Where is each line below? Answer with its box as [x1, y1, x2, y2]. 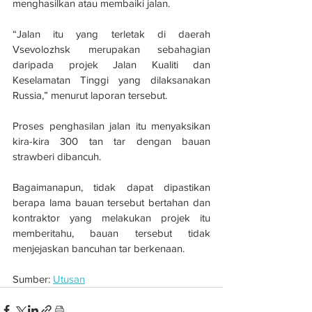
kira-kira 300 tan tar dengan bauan [13, 134, 210, 147]
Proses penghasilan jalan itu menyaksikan [13, 119, 210, 132]
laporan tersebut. [91, 88, 167, 101]
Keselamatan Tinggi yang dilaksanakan [13, 73, 210, 86]
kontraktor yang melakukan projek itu [13, 211, 210, 224]
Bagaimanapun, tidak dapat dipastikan [13, 180, 210, 193]
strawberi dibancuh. [13, 150, 101, 162]
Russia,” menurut [13, 88, 91, 101]
